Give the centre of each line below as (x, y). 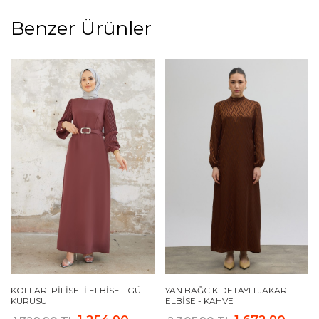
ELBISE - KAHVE (199, 301)
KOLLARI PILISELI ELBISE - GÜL (78, 291)
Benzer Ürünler (81, 29)
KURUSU (29, 301)
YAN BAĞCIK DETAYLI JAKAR (226, 291)
